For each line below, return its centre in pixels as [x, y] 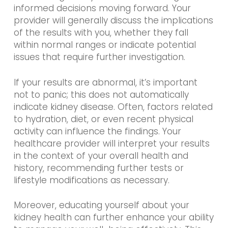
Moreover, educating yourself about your [101, 205]
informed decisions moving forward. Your [102, 8]
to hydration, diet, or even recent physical [103, 119]
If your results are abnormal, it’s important [105, 82]
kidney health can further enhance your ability [113, 218]
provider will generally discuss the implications [113, 21]
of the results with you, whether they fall [101, 33]
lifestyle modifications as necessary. [91, 180]
